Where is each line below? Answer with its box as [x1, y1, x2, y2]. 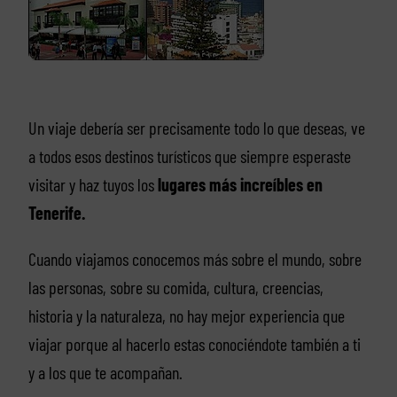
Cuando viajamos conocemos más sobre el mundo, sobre [27, 248, 362, 270]
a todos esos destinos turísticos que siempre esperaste [27, 145, 351, 167]
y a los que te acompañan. [27, 362, 183, 384]
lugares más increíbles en [157, 174, 323, 196]
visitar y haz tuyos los [27, 174, 158, 196]
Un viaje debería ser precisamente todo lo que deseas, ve [27, 117, 365, 139]
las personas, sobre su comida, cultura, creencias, [27, 276, 323, 299]
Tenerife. [27, 202, 85, 224]
